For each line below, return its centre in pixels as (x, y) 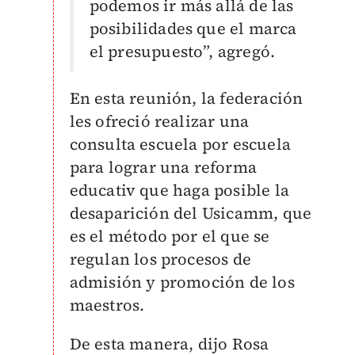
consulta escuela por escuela (180, 144)
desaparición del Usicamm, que (191, 213)
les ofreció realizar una (159, 121)
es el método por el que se (170, 236)
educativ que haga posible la (179, 190)
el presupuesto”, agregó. (182, 52)
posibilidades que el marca (193, 29)
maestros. (107, 305)
